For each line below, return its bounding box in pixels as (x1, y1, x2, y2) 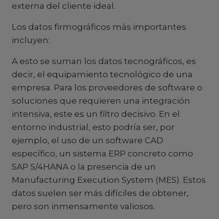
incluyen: (12, 35, 50, 45)
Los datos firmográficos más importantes (12, 22, 186, 32)
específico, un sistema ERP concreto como (12, 149, 193, 158)
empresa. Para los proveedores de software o (12, 83, 202, 92)
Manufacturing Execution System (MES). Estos (12, 175, 206, 185)
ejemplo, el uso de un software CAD (12, 135, 163, 145)
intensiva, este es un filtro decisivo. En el (12, 109, 180, 119)
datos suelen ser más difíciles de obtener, (12, 188, 189, 198)
